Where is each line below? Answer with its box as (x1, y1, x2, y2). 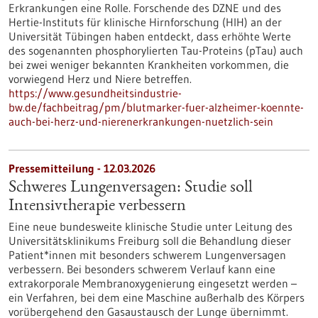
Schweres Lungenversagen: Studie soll (9, 180, 253, 197)
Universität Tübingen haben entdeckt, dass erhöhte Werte (9, 29, 291, 43)
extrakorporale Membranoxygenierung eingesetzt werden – (9, 276, 297, 290)
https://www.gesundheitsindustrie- (9, 86, 182, 100)
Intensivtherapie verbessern (9, 198, 186, 215)
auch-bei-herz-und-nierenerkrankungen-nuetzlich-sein (9, 114, 273, 128)
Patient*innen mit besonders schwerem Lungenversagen (9, 248, 286, 262)
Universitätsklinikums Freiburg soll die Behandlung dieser (9, 234, 291, 248)
